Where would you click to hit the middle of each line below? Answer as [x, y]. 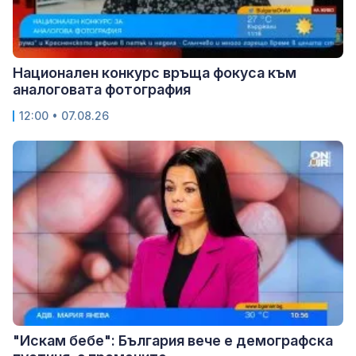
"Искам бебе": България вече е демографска [173, 340]
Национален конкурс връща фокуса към [155, 72]
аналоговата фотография [102, 89]
